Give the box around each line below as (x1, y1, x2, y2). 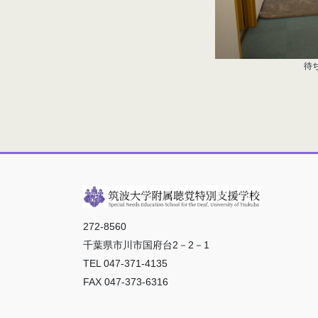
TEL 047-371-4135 (83, 258, 168, 270)
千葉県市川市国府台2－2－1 (83, 239, 209, 251)
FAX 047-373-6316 (83, 276, 168, 288)
